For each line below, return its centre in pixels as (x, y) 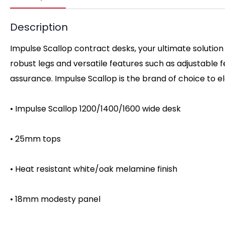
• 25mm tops (35, 139)
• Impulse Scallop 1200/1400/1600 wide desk (95, 108)
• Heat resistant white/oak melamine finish (94, 169)
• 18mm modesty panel (55, 199)
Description (39, 27)
